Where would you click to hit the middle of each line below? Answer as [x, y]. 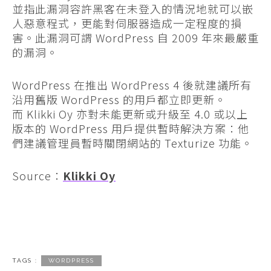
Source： [38, 176]
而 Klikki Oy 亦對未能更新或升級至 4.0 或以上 [130, 114]
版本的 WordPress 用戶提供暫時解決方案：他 [131, 129]
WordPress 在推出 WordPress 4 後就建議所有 [132, 85]
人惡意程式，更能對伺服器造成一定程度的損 [127, 23]
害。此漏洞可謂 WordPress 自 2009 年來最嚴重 [135, 38]
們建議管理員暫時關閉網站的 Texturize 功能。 [132, 143]
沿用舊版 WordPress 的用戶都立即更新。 [119, 100]
